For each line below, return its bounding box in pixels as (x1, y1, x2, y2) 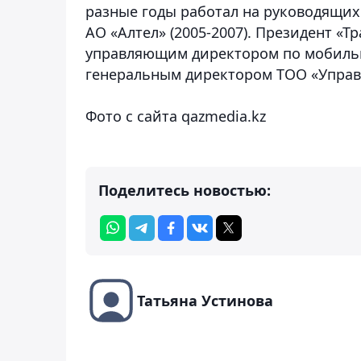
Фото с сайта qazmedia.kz (85, 106, 266, 126)
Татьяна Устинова (137, 290, 273, 310)
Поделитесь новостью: (98, 180, 271, 200)
